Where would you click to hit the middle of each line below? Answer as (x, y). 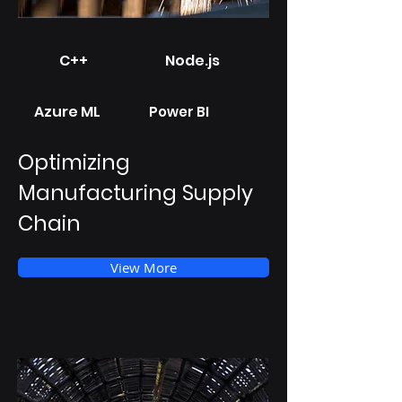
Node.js (192, 61)
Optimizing (74, 162)
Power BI (179, 112)
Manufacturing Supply (135, 193)
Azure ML (67, 112)
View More (144, 267)
